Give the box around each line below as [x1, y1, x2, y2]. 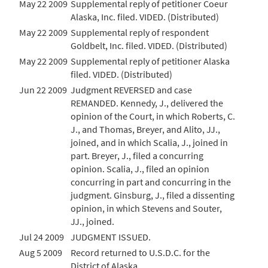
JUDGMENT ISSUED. [71, 231, 151, 243]
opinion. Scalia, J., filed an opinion [71, 163, 209, 175]
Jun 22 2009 [19, 84, 67, 96]
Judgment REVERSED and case [71, 84, 192, 96]
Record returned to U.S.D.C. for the [71, 246, 210, 258]
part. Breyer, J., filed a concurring [71, 150, 203, 162]
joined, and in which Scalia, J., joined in [71, 136, 228, 148]
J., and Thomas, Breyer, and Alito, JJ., [71, 123, 220, 135]
